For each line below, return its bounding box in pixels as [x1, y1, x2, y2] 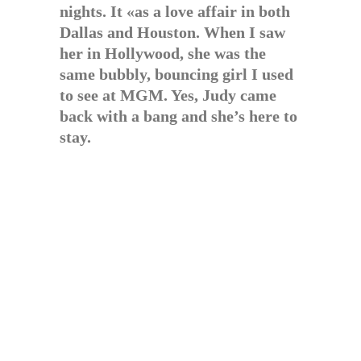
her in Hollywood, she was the [60, 44, 266, 62]
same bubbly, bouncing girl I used [60, 65, 293, 83]
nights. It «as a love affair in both [60, 2, 290, 20]
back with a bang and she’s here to [60, 107, 297, 125]
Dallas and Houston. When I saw [60, 23, 285, 41]
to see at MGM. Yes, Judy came [60, 86, 276, 104]
